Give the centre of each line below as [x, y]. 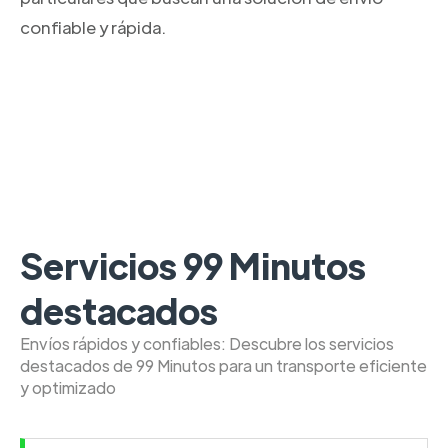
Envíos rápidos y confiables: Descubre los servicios [207, 343]
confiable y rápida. [93, 26]
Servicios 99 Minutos [193, 265]
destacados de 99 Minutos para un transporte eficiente [223, 365]
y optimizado [68, 387]
